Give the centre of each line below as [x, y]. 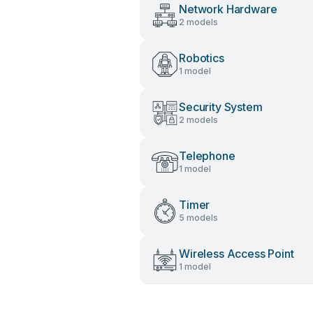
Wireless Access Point [236, 254]
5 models [198, 218]
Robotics [202, 58]
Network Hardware [228, 9]
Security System [221, 107]
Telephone [207, 156]
